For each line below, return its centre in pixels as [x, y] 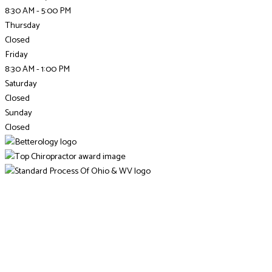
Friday [16, 54]
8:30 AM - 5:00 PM [38, 11]
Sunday [19, 113]
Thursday [22, 25]
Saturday [21, 83]
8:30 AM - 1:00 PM [37, 69]
